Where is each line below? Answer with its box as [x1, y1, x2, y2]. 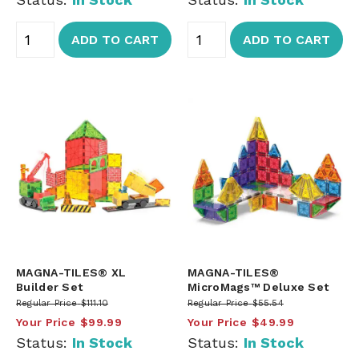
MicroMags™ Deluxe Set [188, 280, 329, 293]
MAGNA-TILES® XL [16, 265, 127, 279]
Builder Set [16, 280, 83, 293]
